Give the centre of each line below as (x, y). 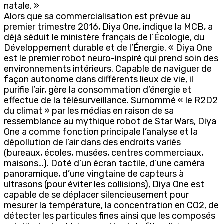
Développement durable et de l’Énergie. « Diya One (108, 48)
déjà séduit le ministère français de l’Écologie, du (104, 37)
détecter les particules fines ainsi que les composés (110, 216)
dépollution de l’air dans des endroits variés (92, 142)
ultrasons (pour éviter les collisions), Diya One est (104, 184)
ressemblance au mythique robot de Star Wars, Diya (110, 121)
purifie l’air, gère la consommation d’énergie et (98, 90)
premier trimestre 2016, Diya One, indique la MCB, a (108, 27)
